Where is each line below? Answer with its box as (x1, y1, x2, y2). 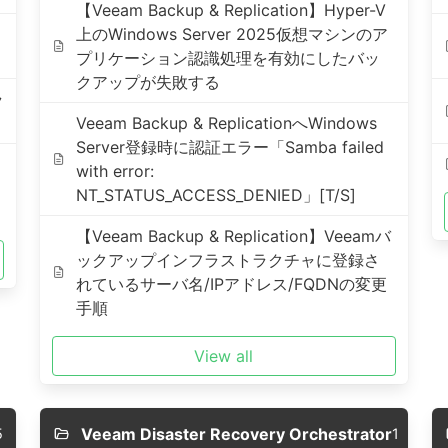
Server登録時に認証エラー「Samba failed (76, 137, 385, 157)
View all (194, 346, 254, 366)
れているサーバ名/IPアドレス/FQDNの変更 (76, 274, 388, 294)
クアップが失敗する (76, 72, 221, 92)
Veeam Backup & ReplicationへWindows (76, 113, 378, 133)
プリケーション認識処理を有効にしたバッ (76, 48, 381, 68)
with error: (76, 161, 155, 181)
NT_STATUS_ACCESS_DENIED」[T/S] (76, 185, 357, 205)
